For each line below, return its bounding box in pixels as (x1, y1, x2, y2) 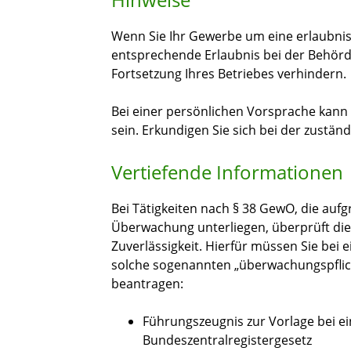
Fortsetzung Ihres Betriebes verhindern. (111, 65, 346, 83)
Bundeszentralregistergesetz (143, 331, 312, 349)
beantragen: (111, 275, 183, 293)
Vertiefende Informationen (111, 159, 343, 186)
